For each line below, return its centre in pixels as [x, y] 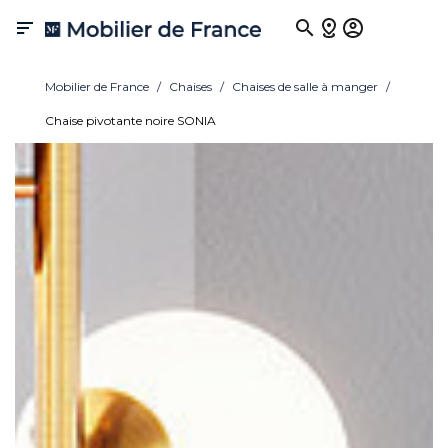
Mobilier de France [97, 86]
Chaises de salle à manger [305, 86]
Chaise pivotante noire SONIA [130, 120]
